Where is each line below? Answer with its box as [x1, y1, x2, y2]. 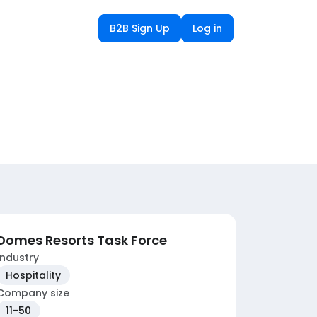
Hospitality [6, 268, 61, 282]
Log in [192, 21, 222, 35]
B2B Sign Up [110, 21, 170, 35]
